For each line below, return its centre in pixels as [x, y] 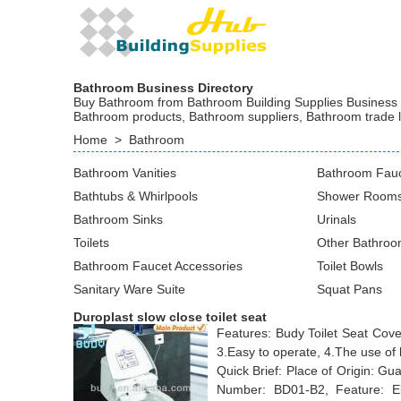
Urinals [337, 219]
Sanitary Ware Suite [129, 289]
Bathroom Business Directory [163, 88]
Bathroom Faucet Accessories [158, 266]
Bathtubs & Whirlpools [136, 196]
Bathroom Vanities [125, 173]
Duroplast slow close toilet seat [170, 317]
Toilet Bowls [350, 266]
